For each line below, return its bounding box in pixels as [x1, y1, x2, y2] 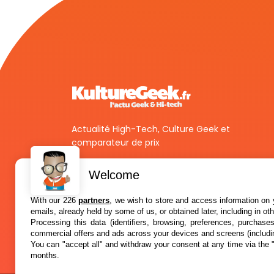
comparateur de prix [72, 136, 160, 149]
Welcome [89, 168, 139, 182]
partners [78, 196, 110, 205]
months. [31, 251, 59, 260]
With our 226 [31, 196, 79, 205]
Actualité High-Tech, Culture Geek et [72, 123, 230, 135]
